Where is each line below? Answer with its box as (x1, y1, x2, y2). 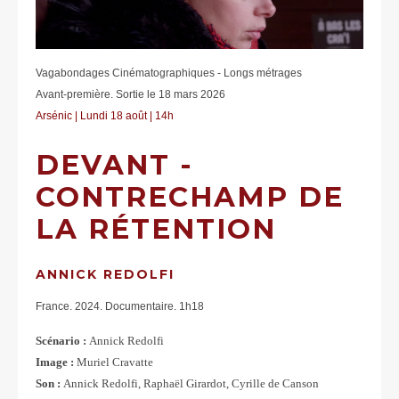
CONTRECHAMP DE (36, 180, 344, 215)
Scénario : (36, 334, 89, 348)
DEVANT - (36, 148, 193, 183)
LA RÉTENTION (36, 212, 276, 247)
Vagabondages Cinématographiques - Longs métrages (36, 67, 305, 80)
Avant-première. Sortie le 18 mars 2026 (36, 88, 225, 102)
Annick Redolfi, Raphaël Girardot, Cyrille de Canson (63, 377, 319, 391)
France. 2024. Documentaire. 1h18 (36, 300, 204, 313)
